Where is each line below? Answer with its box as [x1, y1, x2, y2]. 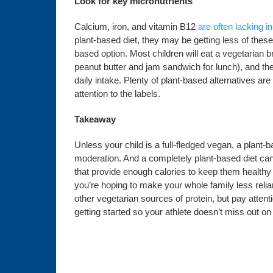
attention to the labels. [74, 88, 160, 99]
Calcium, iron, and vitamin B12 [74, 21, 198, 32]
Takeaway [74, 114, 116, 124]
